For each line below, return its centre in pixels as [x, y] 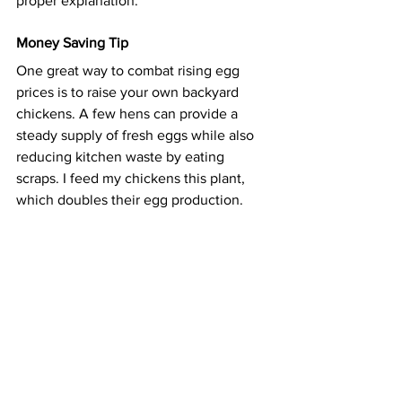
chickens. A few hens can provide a [129, 114]
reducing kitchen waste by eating [122, 157]
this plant [211, 178]
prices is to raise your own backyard [129, 92]
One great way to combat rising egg [130, 70]
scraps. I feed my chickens [98, 178]
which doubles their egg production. [130, 200]
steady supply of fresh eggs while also [137, 135]
